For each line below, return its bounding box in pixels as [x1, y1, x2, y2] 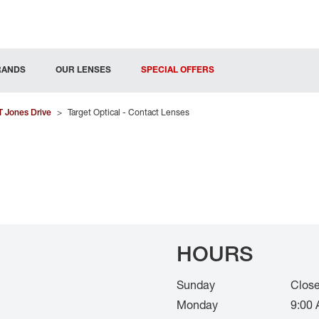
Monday [177, 298, 218, 312]
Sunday [177, 278, 215, 292]
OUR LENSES [56, 64, 111, 75]
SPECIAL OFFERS [141, 64, 214, 75]
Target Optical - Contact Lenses [68, 107, 189, 117]
